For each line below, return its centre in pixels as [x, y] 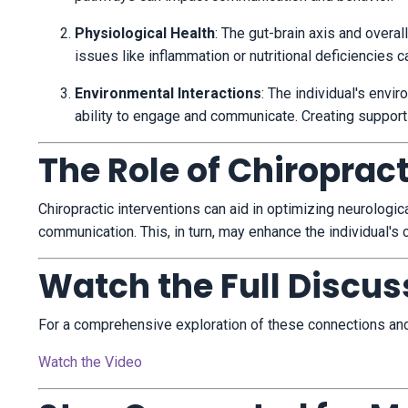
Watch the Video [90, 362]
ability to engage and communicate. [186, 117]
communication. [87, 232]
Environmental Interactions [168, 94]
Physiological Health [145, 34]
